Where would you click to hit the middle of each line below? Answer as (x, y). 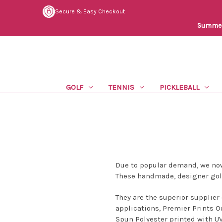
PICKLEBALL (179, 87)
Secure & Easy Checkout (90, 12)
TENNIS (121, 87)
